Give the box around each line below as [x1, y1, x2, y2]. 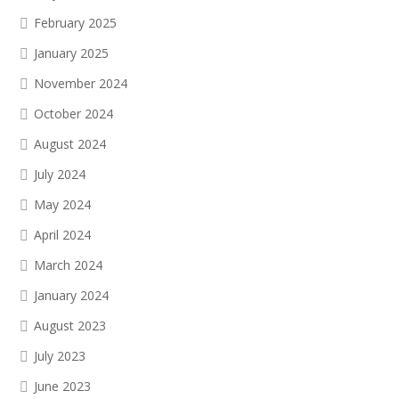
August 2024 [34, 135, 106, 152]
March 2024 [34, 256, 102, 273]
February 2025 [34, 14, 117, 31]
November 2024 [34, 75, 127, 92]
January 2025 [34, 45, 109, 61]
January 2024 [34, 287, 109, 304]
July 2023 [34, 347, 85, 364]
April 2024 [34, 226, 91, 243]
